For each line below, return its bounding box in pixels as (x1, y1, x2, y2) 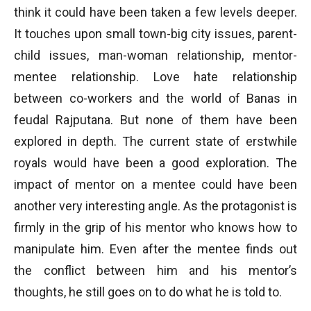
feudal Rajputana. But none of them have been (14, 112, 297, 127)
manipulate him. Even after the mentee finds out (14, 242, 297, 256)
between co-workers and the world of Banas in (14, 91, 297, 106)
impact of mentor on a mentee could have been (14, 177, 297, 192)
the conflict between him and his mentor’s (14, 263, 297, 278)
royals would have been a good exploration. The (14, 155, 297, 170)
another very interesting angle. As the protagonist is (14, 199, 297, 213)
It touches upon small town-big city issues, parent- (14, 26, 297, 41)
